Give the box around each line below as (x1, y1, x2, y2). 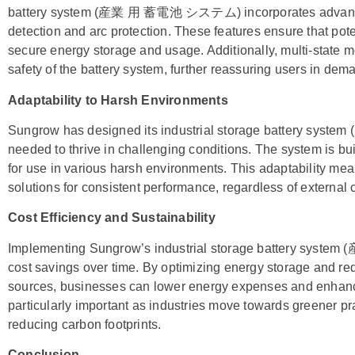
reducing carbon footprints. (8, 317, 162, 331)
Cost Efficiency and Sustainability (8, 211, 216, 225)
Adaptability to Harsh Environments (8, 93, 228, 107)
